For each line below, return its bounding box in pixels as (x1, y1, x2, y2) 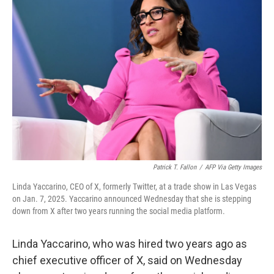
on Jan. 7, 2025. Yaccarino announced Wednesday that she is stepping (12, 194, 251, 204)
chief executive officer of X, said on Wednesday (12, 254, 242, 267)
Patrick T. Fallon (153, 163, 196, 171)
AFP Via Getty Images (205, 163, 262, 171)
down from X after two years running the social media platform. (12, 206, 225, 216)
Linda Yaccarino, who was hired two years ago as (12, 237, 247, 250)
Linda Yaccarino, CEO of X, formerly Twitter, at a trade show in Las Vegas (12, 182, 256, 191)
